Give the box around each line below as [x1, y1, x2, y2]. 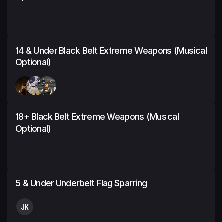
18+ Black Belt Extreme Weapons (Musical [15, 111, 179, 122]
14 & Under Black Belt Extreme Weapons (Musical [15, 45, 207, 55]
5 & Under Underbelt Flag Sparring [15, 177, 147, 188]
